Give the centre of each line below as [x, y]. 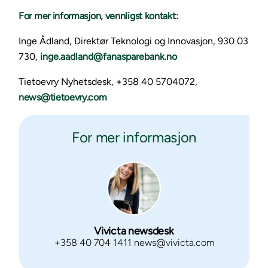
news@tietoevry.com [63, 97]
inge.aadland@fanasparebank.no [109, 57]
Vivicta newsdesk [134, 231]
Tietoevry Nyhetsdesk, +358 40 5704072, [108, 82]
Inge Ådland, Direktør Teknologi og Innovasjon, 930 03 [133, 41]
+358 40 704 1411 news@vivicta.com [134, 243]
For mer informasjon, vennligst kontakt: [98, 16]
